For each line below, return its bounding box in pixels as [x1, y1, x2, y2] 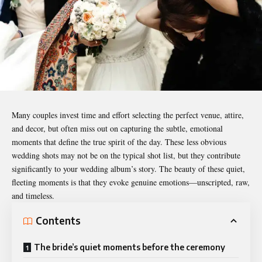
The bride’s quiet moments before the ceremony [34, 242, 225, 252]
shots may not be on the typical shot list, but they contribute [40, 149, 240, 161]
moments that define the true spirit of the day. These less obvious [12, 136, 226, 147]
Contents [36, 214, 81, 227]
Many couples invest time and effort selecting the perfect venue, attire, [12, 109, 244, 120]
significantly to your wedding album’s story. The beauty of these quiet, [12, 163, 245, 174]
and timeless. [12, 189, 54, 201]
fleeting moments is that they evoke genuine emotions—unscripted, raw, [12, 176, 250, 188]
